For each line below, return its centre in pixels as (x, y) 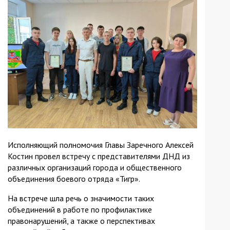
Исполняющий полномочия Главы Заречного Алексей (101, 145)
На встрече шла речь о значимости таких (81, 198)
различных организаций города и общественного (95, 168)
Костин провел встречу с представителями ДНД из (99, 156)
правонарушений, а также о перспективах (81, 221)
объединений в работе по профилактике (80, 210)
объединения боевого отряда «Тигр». (74, 179)
